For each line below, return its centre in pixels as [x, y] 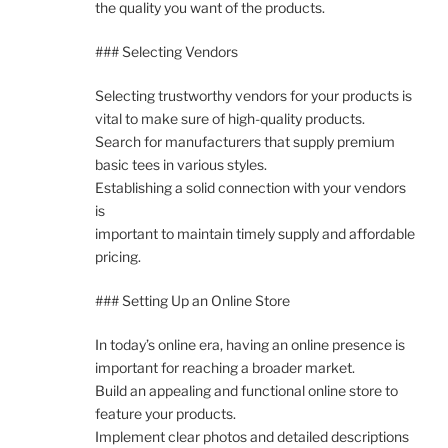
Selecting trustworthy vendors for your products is [253, 95]
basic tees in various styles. [181, 164]
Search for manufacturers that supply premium [245, 141]
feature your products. [165, 413]
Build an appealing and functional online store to [246, 390]
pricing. [118, 256]
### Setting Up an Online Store [192, 300]
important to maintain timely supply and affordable [255, 233]
